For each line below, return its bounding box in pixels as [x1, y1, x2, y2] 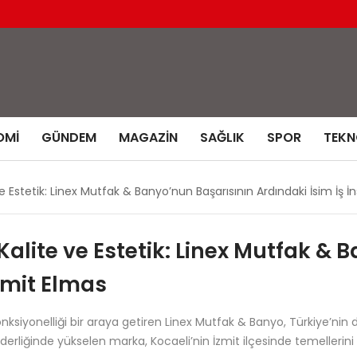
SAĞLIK [200, 127, 245, 147]
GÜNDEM [41, 127, 96, 147]
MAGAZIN [119, 127, 178, 147]
